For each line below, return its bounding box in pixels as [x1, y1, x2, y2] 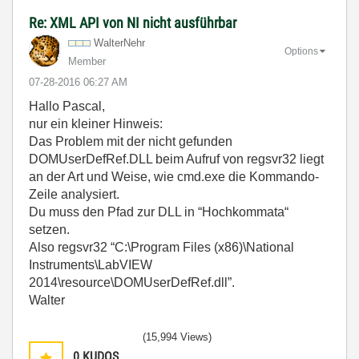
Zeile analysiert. [29, 187, 119, 201]
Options [284, 46, 318, 58]
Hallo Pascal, [29, 99, 105, 113]
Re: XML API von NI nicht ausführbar [29, 14, 236, 31]
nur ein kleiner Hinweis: [29, 116, 163, 131]
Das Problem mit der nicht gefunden [29, 134, 232, 148]
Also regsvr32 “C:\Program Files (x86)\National [29, 240, 294, 254]
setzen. [29, 222, 70, 236]
